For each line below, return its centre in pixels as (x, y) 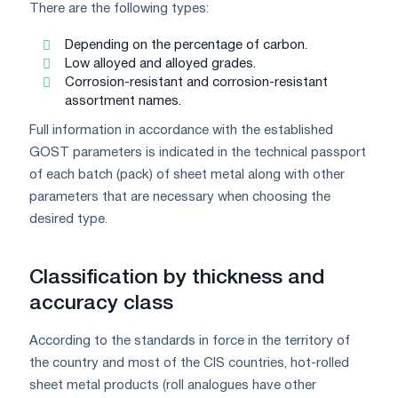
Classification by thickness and (177, 278)
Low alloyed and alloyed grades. (160, 64)
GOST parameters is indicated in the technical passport (198, 152)
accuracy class (101, 304)
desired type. (68, 219)
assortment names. (123, 101)
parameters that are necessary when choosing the (180, 197)
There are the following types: (119, 8)
